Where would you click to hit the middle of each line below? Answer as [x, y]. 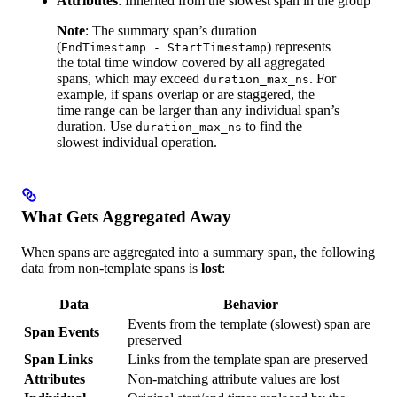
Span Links [58, 359]
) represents [299, 47]
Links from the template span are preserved [248, 359]
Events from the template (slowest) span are [249, 323]
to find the [272, 127]
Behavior [250, 304]
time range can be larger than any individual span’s [198, 111]
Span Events [62, 331]
